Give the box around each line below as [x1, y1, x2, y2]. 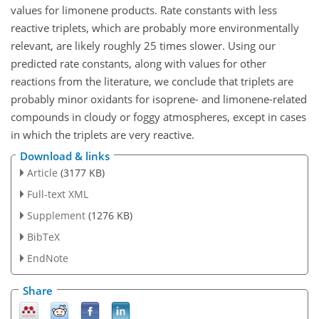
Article [26, 166, 58, 180]
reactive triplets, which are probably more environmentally [11, 20, 299, 35]
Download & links [20, 149, 110, 164]
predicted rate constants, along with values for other [11, 56, 266, 70]
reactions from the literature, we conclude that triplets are [11, 73, 293, 88]
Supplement [26, 208, 85, 222]
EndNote [26, 251, 68, 265]
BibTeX [26, 229, 60, 244]
